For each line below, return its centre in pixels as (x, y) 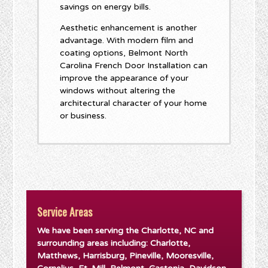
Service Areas (65, 212)
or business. (83, 116)
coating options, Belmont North (124, 53)
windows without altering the (118, 91)
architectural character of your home (134, 103)
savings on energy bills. (106, 7)
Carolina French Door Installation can (134, 66)
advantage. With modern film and (127, 41)
